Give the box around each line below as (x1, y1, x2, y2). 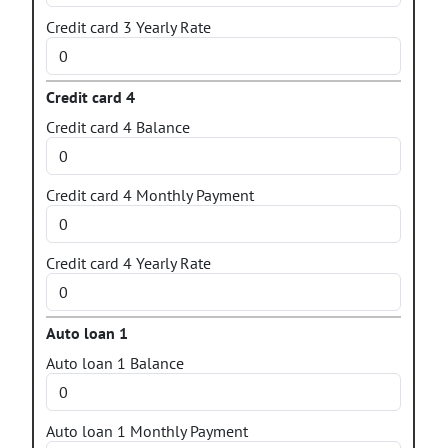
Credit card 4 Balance (46, 117, 190, 137)
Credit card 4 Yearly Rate (46, 253, 211, 273)
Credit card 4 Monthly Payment (46, 185, 254, 205)
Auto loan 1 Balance (46, 353, 184, 373)
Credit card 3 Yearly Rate (46, 17, 211, 37)
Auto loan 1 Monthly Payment (46, 421, 248, 441)
